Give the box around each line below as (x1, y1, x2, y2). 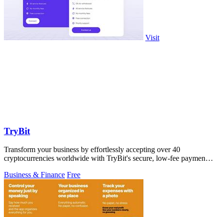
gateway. (4, 163, 31, 171)
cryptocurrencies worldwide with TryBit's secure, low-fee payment (4, 154, 207, 163)
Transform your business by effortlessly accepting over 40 (4, 145, 180, 154)
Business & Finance (4, 170, 65, 179)
